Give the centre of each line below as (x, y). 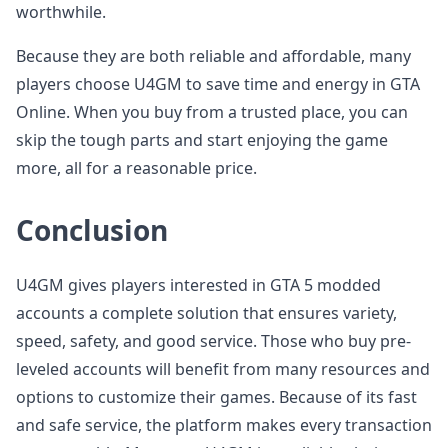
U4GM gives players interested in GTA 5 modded (198, 285)
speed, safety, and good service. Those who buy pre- (213, 341)
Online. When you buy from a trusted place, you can (212, 112)
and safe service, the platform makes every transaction (224, 425)
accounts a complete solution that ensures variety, (206, 313)
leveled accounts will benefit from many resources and (223, 369)
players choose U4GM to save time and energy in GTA (218, 84)
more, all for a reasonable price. (136, 168)
